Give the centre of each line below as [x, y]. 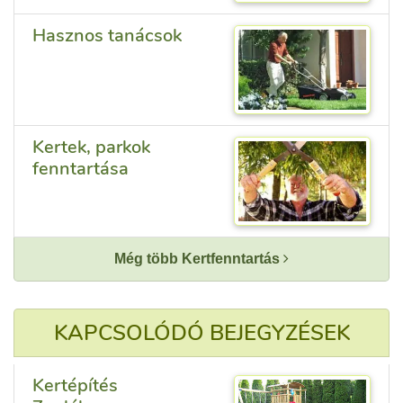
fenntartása [81, 169]
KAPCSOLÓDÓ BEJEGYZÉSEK [201, 333]
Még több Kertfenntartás [199, 259]
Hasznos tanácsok [107, 36]
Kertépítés [75, 386]
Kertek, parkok [91, 148]
